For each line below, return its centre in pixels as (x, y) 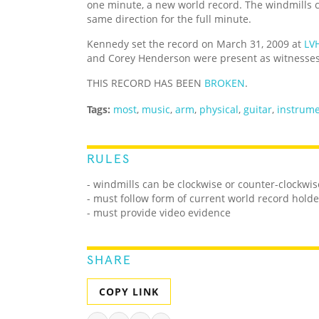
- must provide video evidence (159, 213)
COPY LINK (129, 292)
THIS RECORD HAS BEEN (146, 83)
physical (219, 110)
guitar (258, 110)
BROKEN (225, 83)
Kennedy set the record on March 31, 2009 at (195, 44)
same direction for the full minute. (169, 19)
